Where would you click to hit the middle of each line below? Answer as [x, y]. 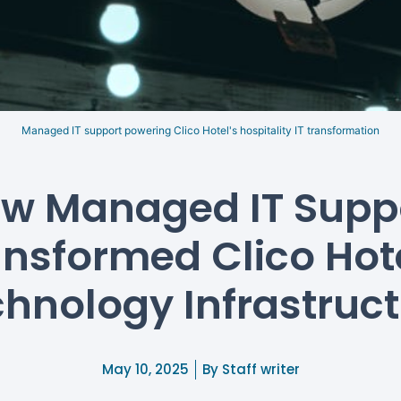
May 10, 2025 [145, 369]
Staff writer [259, 369]
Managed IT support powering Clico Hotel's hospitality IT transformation [200, 131]
